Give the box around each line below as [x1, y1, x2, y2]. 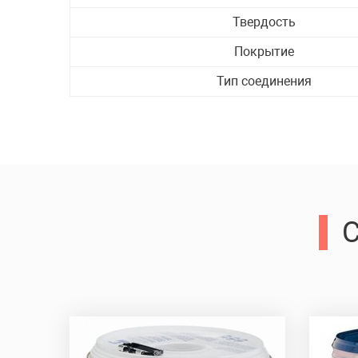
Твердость [233, 14, 296, 30]
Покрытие [234, 44, 294, 59]
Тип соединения [217, 74, 312, 89]
